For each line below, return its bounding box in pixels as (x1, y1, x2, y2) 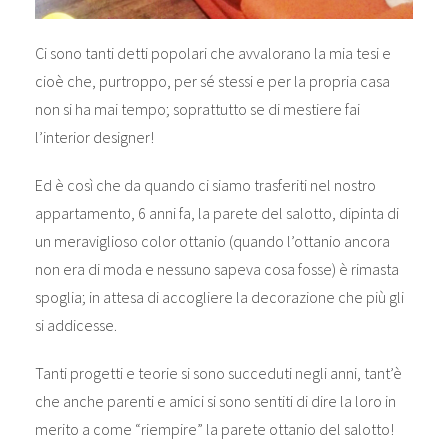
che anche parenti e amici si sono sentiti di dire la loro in (34, 391, 396, 412)
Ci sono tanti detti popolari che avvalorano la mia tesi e (34, 43, 391, 64)
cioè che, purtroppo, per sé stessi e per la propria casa (34, 71, 390, 92)
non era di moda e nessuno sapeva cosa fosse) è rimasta (34, 259, 399, 280)
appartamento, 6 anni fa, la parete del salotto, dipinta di (34, 203, 399, 224)
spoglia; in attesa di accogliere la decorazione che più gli (34, 287, 404, 308)
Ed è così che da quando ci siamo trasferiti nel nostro (34, 175, 376, 196)
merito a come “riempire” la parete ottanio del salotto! (34, 419, 394, 440)
